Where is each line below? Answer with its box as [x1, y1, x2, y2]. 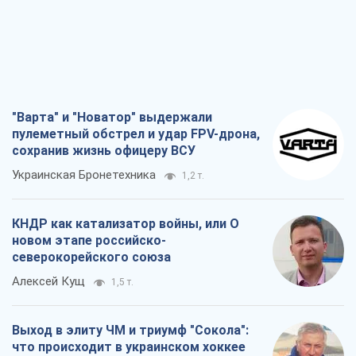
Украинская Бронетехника [12, 168, 156, 183]
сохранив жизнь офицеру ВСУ [12, 143, 195, 159]
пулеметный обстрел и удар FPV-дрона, [12, 126, 260, 142]
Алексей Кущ [12, 274, 85, 289]
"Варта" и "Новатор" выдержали [12, 110, 212, 126]
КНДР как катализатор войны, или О [12, 216, 239, 232]
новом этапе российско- [12, 233, 166, 249]
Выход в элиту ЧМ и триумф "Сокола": [12, 323, 249, 339]
